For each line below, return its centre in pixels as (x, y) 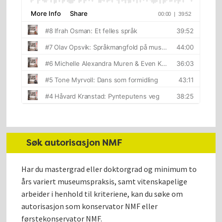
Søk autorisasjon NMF (75, 142)
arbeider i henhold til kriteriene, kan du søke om (102, 194)
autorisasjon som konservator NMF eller (90, 206)
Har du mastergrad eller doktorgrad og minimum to (109, 169)
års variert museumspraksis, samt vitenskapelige (105, 181)
